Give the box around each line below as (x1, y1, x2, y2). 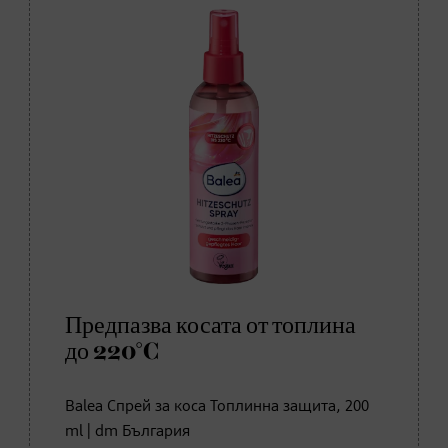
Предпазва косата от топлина (65, 313, 356, 338)
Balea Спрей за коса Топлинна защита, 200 (65, 398, 369, 415)
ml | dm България (65, 423, 190, 440)
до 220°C (65, 339, 160, 364)
